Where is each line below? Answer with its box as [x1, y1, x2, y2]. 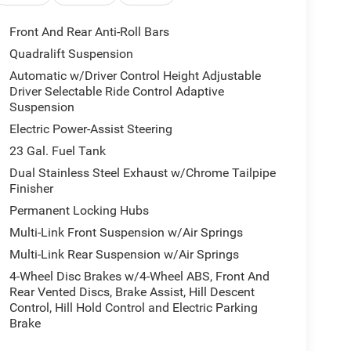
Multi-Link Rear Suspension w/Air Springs [9, 247, 239, 262]
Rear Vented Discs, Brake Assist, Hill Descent [9, 284, 255, 300]
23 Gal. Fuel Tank [9, 143, 106, 159]
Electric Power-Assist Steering [9, 121, 172, 137]
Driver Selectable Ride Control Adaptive [9, 84, 224, 100]
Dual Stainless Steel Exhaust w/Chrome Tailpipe [9, 165, 276, 181]
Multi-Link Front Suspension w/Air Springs [9, 225, 243, 241]
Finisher [9, 181, 53, 197]
